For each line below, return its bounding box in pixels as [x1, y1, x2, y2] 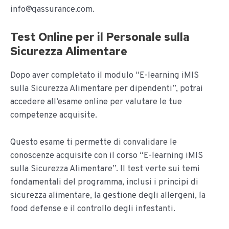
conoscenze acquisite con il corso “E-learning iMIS [10, 150, 203, 161]
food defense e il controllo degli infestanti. [10, 203, 175, 214]
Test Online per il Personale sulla [10, 29, 190, 44]
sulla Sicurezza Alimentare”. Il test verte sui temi [10, 163, 200, 174]
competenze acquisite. [10, 109, 97, 121]
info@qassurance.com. [10, 4, 95, 15]
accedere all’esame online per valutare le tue [10, 96, 182, 107]
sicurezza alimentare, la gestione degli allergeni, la [10, 190, 205, 201]
